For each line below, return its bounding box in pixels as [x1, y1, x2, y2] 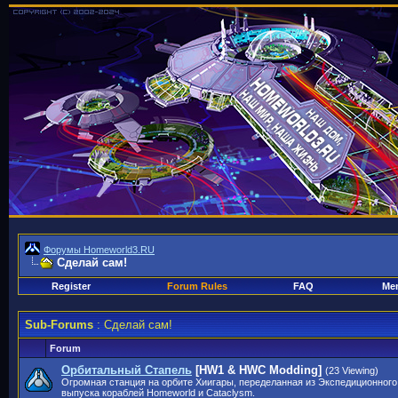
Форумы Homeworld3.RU [44, 244, 155, 255]
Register [51, 281, 91, 291]
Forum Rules [166, 281, 227, 291]
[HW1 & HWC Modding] [195, 363, 322, 377]
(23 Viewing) [325, 365, 378, 376]
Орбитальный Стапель [61, 363, 192, 377]
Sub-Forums [25, 318, 93, 331]
